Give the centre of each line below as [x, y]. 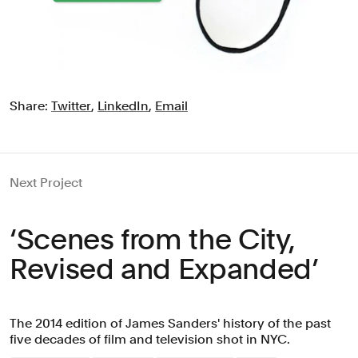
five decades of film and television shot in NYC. [150, 339]
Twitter [71, 105]
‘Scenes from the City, [153, 239]
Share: [30, 105]
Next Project [46, 182]
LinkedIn [123, 105]
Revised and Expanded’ [164, 268]
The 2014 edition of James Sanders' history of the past [170, 323]
